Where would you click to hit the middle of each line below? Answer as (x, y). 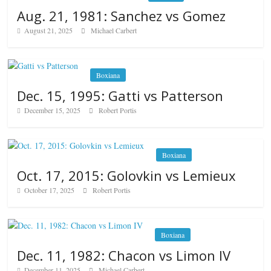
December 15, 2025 (53, 110)
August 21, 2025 (49, 31)
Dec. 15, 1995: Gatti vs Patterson (120, 96)
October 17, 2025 (50, 190)
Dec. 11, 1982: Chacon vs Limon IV (124, 256)
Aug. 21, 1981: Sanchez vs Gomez (122, 16)
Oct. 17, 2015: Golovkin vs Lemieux (127, 176)
